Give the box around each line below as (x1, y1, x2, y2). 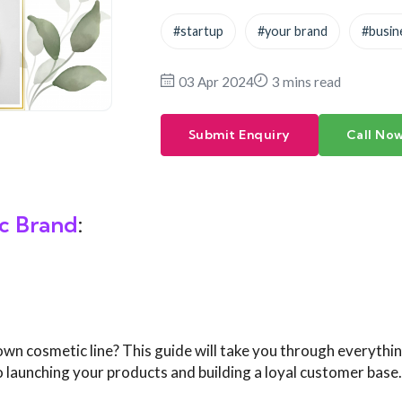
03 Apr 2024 (178, 74, 254, 91)
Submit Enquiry (188, 127, 291, 144)
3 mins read (271, 74, 341, 91)
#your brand (257, 23, 328, 39)
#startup (172, 23, 223, 39)
